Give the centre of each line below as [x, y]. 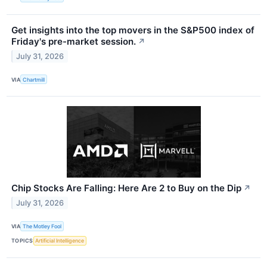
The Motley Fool [42, 226]
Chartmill [34, 79]
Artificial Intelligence [60, 241]
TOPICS [22, 241]
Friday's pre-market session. [74, 42]
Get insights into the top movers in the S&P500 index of [133, 30]
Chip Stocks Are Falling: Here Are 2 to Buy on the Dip [126, 188]
